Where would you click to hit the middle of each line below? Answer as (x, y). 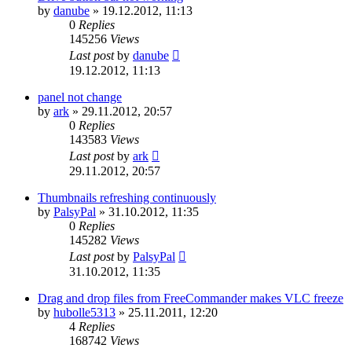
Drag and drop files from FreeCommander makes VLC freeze (191, 298)
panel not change (80, 97)
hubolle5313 (84, 312)
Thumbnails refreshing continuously (127, 197)
